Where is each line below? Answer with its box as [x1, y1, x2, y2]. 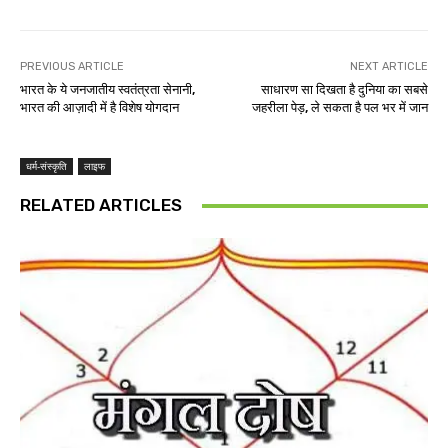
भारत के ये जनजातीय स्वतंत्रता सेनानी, [20, 82, 195, 98]
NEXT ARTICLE [349, 60, 428, 74]
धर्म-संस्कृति [26, 159, 67, 174]
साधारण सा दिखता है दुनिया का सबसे [260, 82, 428, 98]
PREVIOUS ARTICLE [20, 60, 124, 74]
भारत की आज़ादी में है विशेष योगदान [20, 100, 179, 116]
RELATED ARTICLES [20, 195, 182, 216]
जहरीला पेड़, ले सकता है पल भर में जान [251, 100, 428, 116]
